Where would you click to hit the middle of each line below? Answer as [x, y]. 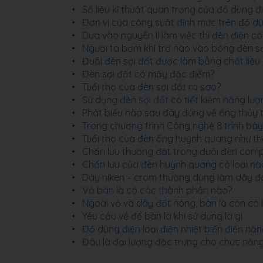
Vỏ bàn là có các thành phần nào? [157, 190]
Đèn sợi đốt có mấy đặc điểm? [148, 74]
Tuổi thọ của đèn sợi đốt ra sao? [151, 87]
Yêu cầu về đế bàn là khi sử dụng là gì [162, 216]
